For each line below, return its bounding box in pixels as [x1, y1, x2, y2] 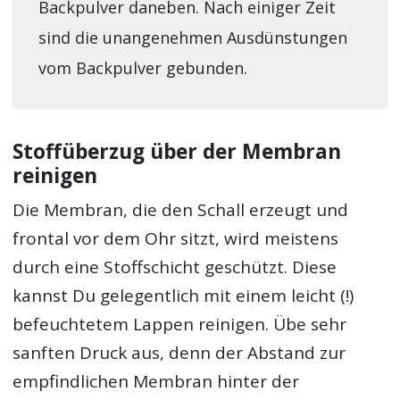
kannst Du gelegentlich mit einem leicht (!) [12, 284, 354, 308]
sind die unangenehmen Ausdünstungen [37, 27, 347, 49]
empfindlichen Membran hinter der [12, 370, 300, 394]
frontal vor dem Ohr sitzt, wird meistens [12, 227, 339, 251]
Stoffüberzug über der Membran [12, 137, 342, 165]
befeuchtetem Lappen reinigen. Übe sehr [12, 312, 347, 337]
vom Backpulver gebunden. [37, 57, 247, 79]
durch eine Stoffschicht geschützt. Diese [12, 255, 337, 279]
